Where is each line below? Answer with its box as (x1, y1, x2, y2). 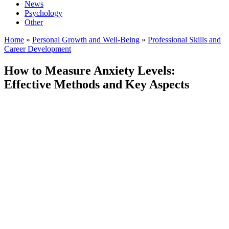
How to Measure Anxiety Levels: (4, 63, 175, 77)
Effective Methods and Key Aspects (4, 77, 189, 91)
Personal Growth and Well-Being (32, 35, 140, 44)
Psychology (25, 9, 62, 17)
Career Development (4, 44, 71, 53)
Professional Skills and (148, 35, 221, 44)
